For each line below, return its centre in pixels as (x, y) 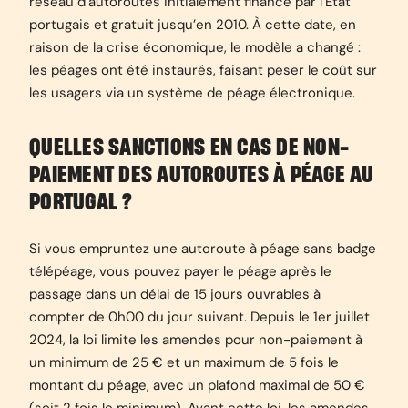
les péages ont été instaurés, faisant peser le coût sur (203, 70)
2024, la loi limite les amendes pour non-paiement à (196, 340)
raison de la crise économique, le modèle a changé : (195, 47)
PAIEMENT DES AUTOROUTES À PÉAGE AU (202, 175)
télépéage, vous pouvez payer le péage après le (180, 271)
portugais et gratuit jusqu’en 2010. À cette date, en (193, 25)
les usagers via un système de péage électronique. (192, 93)
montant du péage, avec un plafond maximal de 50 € (197, 385)
